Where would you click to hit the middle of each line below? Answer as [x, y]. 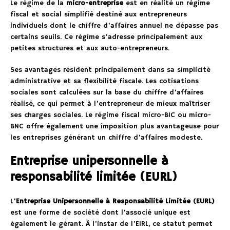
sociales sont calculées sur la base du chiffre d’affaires [107, 93]
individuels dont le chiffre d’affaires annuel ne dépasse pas [114, 26]
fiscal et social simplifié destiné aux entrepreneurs [99, 15]
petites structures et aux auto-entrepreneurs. [90, 49]
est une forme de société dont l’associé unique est [100, 213]
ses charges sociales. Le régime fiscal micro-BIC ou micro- [111, 115]
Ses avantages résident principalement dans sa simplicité [110, 70]
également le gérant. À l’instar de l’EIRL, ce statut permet [111, 224]
